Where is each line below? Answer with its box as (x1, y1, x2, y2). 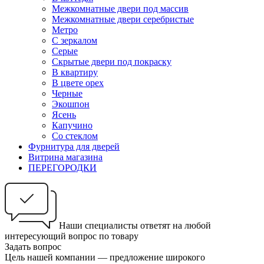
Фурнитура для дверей (28, 141, 120, 152)
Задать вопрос (5, 242, 61, 252)
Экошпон (52, 99, 90, 110)
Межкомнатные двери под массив (52, 4, 189, 14)
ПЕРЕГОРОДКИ (28, 163, 97, 173)
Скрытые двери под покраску (52, 57, 171, 67)
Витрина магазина (28, 152, 103, 163)
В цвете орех (52, 78, 104, 88)
